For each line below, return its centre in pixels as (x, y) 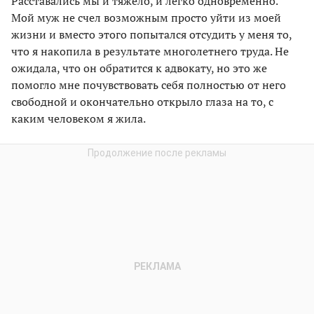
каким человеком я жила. (78, 118)
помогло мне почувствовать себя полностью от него (149, 84)
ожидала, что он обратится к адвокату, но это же (139, 68)
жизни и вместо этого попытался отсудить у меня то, (151, 34)
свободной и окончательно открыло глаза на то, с (142, 101)
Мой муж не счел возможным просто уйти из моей (146, 17)
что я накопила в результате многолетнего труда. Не (150, 51)
